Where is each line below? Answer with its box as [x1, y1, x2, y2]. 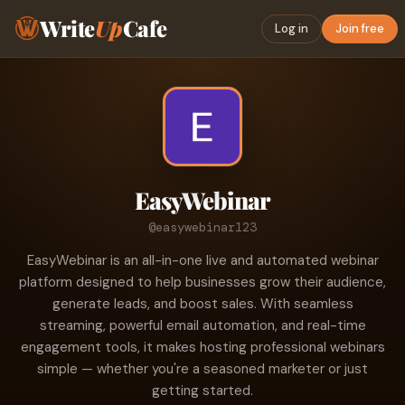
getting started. [152, 381, 253, 400]
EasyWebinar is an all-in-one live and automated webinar [26, 251, 379, 269]
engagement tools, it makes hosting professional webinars [20, 338, 385, 356]
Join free [335, 21, 384, 36]
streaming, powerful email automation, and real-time [39, 316, 366, 334]
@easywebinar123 [148, 219, 257, 235]
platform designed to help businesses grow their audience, [19, 273, 386, 291]
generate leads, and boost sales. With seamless [52, 295, 353, 313]
